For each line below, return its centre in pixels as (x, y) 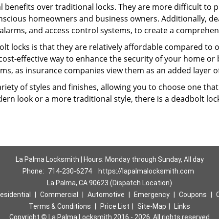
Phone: (34, 171)
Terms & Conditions (60, 206)
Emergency (152, 195)
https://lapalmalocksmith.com (146, 171)
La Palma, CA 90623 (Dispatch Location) (109, 183)
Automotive (106, 195)
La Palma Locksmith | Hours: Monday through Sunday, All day (109, 159)
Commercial (59, 195)
